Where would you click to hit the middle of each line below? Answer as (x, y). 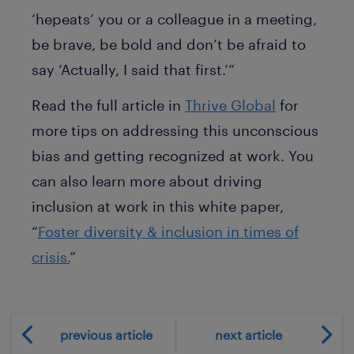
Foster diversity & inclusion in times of (168, 231)
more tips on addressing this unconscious (175, 130)
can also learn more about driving (147, 181)
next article (248, 335)
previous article (106, 335)
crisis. (51, 256)
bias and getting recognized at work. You (173, 155)
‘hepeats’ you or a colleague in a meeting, (174, 19)
